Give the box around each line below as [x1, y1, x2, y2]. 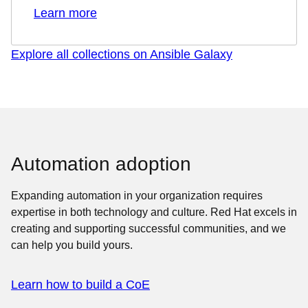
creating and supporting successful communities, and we [11, 222, 286, 234]
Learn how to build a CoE [11, 277, 150, 291]
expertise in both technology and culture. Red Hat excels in [11, 206, 297, 218]
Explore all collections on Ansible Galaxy [11, 47, 232, 61]
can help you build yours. [11, 239, 133, 251]
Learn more [34, 5, 97, 20]
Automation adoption [11, 153, 191, 175]
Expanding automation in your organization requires [11, 189, 263, 201]
